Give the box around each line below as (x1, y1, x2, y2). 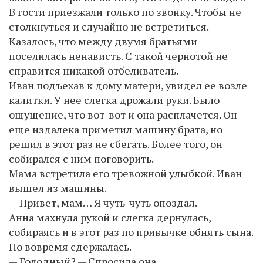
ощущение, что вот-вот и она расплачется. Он (9, 107, 237, 122)
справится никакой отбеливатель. (9, 63, 178, 77)
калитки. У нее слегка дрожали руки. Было (9, 92, 220, 107)
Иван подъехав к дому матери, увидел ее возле (9, 77, 247, 92)
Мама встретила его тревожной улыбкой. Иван (9, 166, 242, 180)
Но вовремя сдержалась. (9, 239, 131, 254)
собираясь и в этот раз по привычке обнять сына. (9, 224, 253, 239)
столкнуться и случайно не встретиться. (9, 19, 208, 33)
